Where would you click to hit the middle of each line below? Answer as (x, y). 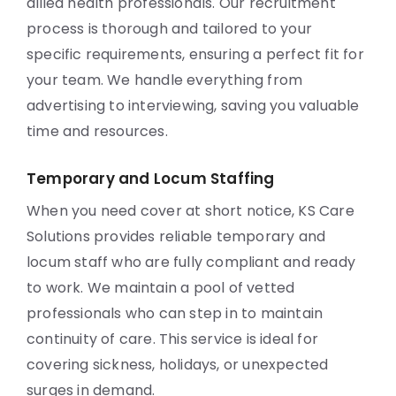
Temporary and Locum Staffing (151, 179)
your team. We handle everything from (165, 80)
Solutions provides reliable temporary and (176, 236)
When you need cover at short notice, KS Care (190, 211)
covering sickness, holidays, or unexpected (178, 365)
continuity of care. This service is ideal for (173, 339)
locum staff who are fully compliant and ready (191, 262)
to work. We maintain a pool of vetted (161, 288)
